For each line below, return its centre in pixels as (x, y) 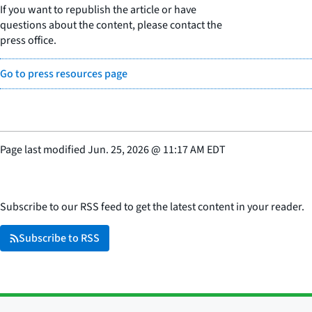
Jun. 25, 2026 (118, 150)
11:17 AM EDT (194, 150)
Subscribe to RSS (59, 239)
